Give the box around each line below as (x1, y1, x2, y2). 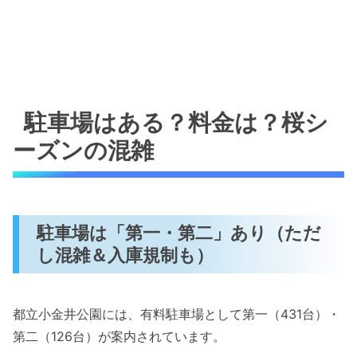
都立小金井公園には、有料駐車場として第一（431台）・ (13, 305, 340, 322)
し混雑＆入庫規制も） (37, 244, 214, 266)
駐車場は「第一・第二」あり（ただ (37, 222, 322, 244)
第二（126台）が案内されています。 (13, 328, 226, 344)
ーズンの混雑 (13, 136, 154, 165)
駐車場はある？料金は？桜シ (24, 108, 329, 137)
